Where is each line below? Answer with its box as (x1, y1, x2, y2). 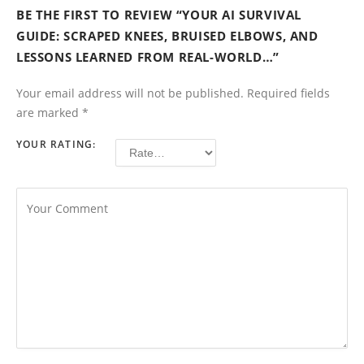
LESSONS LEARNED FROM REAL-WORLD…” (16, 48, 279, 65)
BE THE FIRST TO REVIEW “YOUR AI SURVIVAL (16, 6, 302, 23)
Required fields (247, 84, 330, 101)
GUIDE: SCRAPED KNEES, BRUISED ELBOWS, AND (16, 27, 318, 44)
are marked (16, 104, 82, 120)
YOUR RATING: (16, 136, 97, 151)
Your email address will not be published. (16, 84, 244, 101)
